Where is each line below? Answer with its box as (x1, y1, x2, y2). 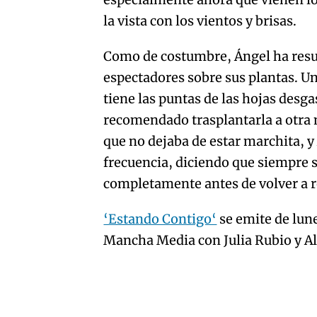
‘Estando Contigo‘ (103, 211, 217, 227)
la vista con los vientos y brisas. (103, 13, 297, 29)
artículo (59, 6, 105, 19)
